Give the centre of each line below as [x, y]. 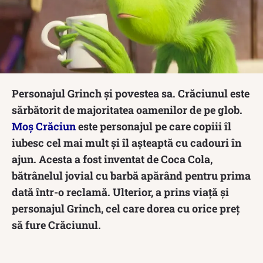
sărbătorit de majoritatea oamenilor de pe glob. [127, 109]
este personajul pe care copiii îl [154, 126]
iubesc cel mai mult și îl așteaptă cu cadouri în [127, 142]
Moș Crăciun [44, 126]
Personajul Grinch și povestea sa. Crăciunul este [131, 93]
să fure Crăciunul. [56, 225]
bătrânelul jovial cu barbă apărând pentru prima [131, 175]
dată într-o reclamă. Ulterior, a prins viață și [120, 192]
